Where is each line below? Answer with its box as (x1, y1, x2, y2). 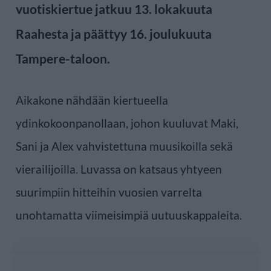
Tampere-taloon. (16, 50, 110, 66)
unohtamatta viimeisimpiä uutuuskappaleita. (16, 207, 242, 222)
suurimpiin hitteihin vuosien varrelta (16, 184, 202, 199)
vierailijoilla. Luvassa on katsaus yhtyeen (16, 162, 222, 176)
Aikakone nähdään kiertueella (16, 93, 168, 107)
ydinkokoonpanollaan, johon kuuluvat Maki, (16, 116, 238, 130)
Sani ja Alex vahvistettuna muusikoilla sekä (16, 139, 233, 153)
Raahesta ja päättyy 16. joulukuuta (16, 25, 212, 41)
